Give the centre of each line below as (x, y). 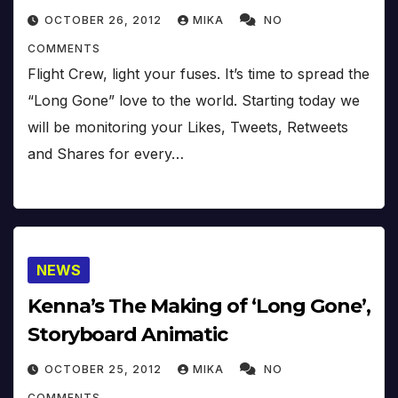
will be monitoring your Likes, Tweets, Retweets (188, 127)
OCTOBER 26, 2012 (105, 20)
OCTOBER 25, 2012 (105, 369)
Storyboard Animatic (128, 334)
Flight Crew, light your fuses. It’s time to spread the (199, 74)
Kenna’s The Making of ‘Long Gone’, (199, 306)
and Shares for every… (106, 154)
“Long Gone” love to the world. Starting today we (194, 101)
